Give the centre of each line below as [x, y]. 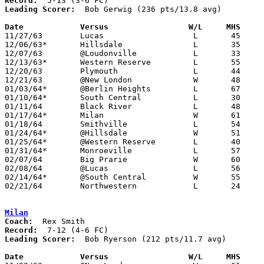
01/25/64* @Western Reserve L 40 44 [26, 141]
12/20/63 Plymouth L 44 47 [24, 71]
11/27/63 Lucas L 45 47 [24, 35]
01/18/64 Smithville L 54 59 [24, 124]
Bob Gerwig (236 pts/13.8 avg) [148, 9]
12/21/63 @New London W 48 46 [24, 80]
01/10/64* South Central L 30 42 [26, 97]
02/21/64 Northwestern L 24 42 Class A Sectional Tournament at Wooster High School [24, 186]
